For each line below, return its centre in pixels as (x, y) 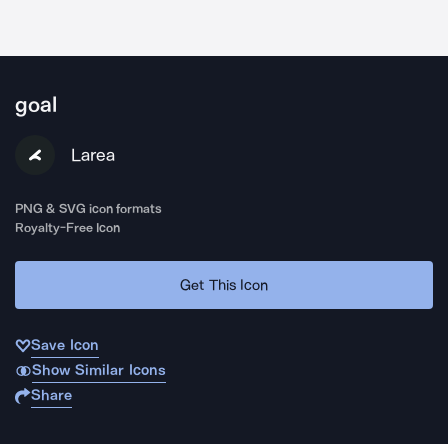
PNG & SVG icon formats (89, 208)
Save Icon (65, 345)
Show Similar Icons (98, 370)
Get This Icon (224, 284)
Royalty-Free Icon (68, 227)
